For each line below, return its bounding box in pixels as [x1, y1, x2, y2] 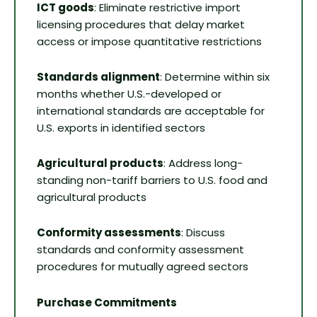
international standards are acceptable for [37, 103, 265, 118]
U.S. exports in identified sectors [37, 120, 205, 135]
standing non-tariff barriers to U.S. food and [37, 173, 267, 188]
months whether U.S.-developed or [37, 86, 221, 101]
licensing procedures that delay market [37, 16, 245, 32]
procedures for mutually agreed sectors [37, 259, 248, 275]
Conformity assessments [37, 225, 181, 241]
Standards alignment [37, 69, 160, 84]
